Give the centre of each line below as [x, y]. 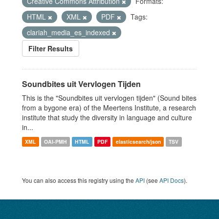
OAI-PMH [55, 142]
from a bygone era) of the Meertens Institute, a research [109, 108]
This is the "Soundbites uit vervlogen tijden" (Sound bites [109, 98]
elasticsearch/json [138, 142]
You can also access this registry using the [79, 180]
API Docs [172, 180]
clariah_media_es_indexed [69, 32]
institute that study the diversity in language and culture [107, 117]
